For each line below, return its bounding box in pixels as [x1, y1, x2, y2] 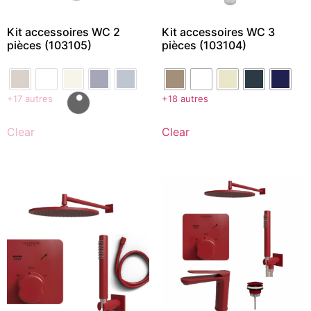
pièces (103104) [161, 37, 246, 52]
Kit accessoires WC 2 [7, 24, 120, 39]
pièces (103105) [7, 37, 92, 52]
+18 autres [161, 92, 208, 104]
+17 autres [7, 92, 53, 104]
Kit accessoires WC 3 [161, 24, 275, 39]
